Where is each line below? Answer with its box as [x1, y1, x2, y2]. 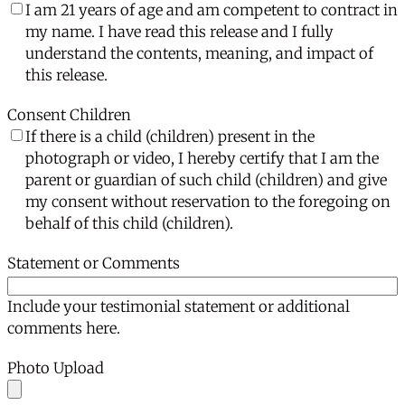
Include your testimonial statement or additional [7, 297, 350, 316]
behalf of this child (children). [25, 213, 233, 233]
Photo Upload [7, 358, 104, 378]
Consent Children [7, 105, 131, 125]
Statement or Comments [7, 253, 180, 273]
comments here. [7, 318, 120, 338]
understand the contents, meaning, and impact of [25, 43, 373, 63]
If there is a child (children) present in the [25, 127, 315, 146]
